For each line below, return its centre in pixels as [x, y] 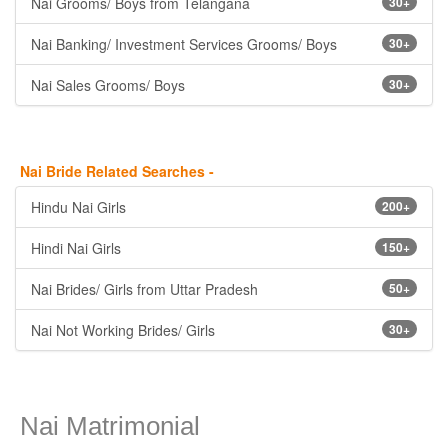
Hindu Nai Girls [78, 207]
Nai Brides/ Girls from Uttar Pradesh [144, 289]
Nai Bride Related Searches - [117, 171]
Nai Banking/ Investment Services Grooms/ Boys [184, 44]
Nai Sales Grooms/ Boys [108, 85]
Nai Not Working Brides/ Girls [123, 330]
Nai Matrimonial [110, 426]
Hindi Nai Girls [76, 248]
